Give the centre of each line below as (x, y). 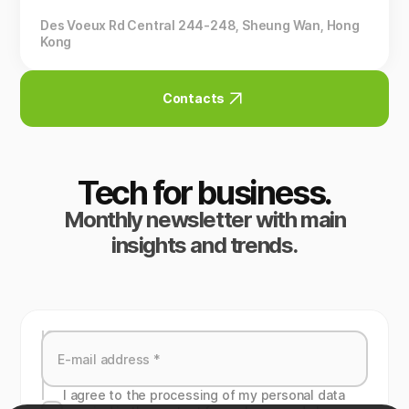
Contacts (194, 98)
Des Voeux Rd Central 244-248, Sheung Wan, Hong (200, 25)
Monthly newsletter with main (204, 220)
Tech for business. (204, 193)
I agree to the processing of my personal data (204, 395)
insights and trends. (204, 245)
